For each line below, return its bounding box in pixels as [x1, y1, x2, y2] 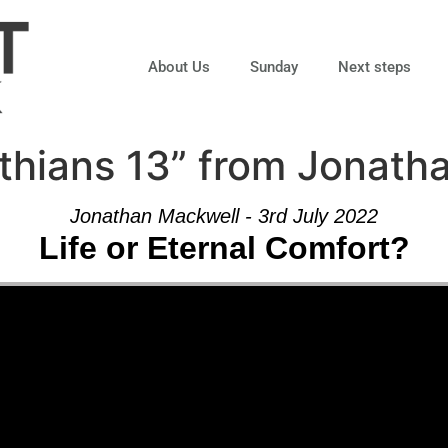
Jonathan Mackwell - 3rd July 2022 [70, 204, 378, 227]
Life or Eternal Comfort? [38, 229, 410, 266]
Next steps [337, 57, 411, 76]
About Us [147, 57, 210, 76]
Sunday [249, 57, 298, 76]
